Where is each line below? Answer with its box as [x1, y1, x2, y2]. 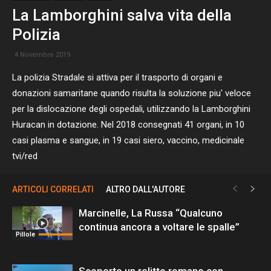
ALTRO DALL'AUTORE [106, 184, 185, 194]
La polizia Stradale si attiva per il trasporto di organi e [12, 72, 223, 83]
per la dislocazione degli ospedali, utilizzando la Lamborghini [12, 103, 250, 114]
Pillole [16, 231, 35, 238]
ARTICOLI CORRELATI [12, 184, 94, 194]
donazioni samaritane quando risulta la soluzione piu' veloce [12, 88, 251, 99]
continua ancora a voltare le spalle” [79, 221, 240, 233]
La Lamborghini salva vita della [12, 6, 232, 24]
